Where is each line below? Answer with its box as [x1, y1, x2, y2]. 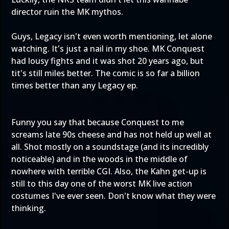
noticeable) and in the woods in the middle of [11, 153, 188, 165]
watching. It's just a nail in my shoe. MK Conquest [11, 43, 204, 54]
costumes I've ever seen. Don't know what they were [11, 190, 216, 201]
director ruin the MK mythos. [11, 6, 123, 17]
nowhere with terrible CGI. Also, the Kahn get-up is [11, 166, 207, 177]
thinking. [11, 202, 46, 214]
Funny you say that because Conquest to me [11, 117, 184, 128]
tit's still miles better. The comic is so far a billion [11, 67, 200, 79]
